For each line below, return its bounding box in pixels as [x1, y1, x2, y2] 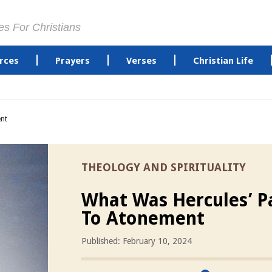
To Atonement [81, 208, 205, 229]
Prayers [55, 55, 90, 66]
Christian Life [192, 55, 253, 66]
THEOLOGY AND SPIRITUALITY [81, 161, 246, 174]
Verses [126, 55, 157, 66]
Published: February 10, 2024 [81, 236, 192, 246]
